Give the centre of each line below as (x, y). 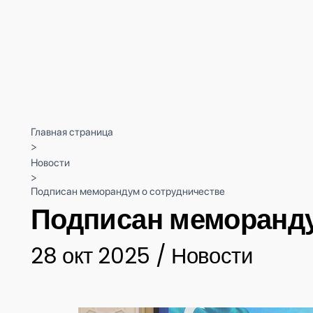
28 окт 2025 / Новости (142, 256)
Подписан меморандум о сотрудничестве (128, 191)
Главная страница (72, 132)
